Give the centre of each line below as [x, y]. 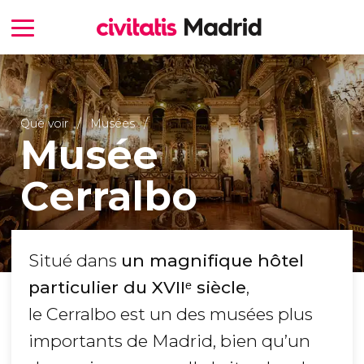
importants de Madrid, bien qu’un [169, 341]
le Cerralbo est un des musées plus [171, 314]
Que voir [44, 123]
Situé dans [75, 261]
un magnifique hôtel [212, 261]
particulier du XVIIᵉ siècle [137, 288]
